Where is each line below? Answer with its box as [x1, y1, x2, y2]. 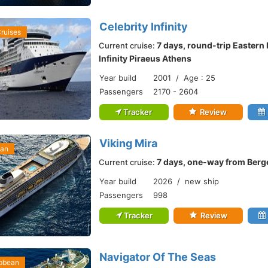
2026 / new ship [153, 176, 219, 186]
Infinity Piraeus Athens [99, 53, 191, 63]
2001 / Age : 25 [153, 73, 215, 83]
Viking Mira [99, 137, 157, 150]
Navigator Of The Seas [99, 251, 216, 263]
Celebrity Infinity [99, 20, 188, 33]
